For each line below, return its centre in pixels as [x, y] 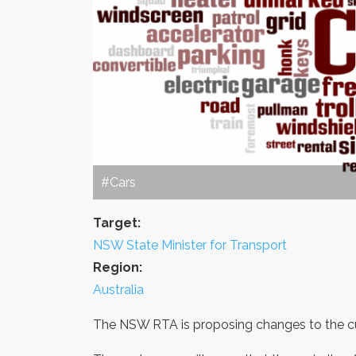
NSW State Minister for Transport [190, 245]
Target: [117, 222]
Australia [118, 289]
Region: [118, 267]
